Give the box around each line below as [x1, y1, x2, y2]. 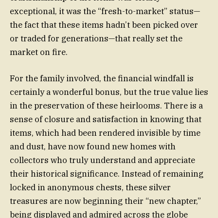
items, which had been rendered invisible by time [10, 127, 200, 138]
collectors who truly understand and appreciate [10, 154, 195, 165]
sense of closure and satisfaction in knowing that [10, 113, 201, 125]
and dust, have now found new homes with [10, 141, 176, 152]
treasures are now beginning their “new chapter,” [10, 195, 201, 206]
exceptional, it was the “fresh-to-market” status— [10, 5, 200, 17]
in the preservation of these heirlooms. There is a [10, 100, 203, 111]
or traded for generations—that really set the [10, 33, 182, 44]
